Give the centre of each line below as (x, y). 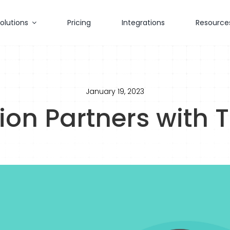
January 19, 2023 (115, 91)
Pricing (79, 23)
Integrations (143, 23)
